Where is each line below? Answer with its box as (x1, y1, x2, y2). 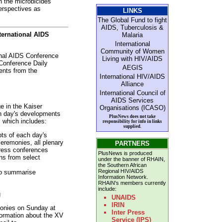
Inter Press (111, 209, 145, 216)
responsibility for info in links (103, 119, 162, 124)
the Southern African (98, 162, 147, 168)
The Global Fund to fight (98, 16, 167, 24)
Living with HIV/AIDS (102, 55, 163, 62)
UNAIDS (111, 194, 136, 201)
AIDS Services (111, 97, 154, 104)
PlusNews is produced (98, 150, 152, 156)
